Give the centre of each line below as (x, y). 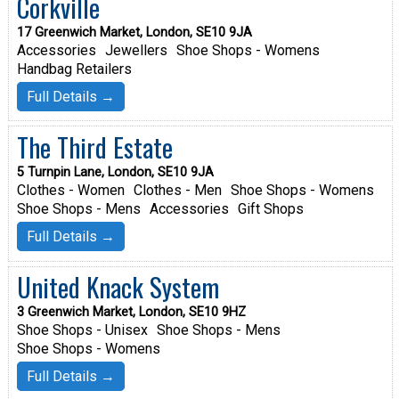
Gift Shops (270, 208)
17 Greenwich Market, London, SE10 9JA (134, 32)
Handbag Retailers (74, 69)
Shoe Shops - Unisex (82, 330)
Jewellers (136, 50)
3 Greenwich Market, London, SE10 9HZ (131, 313)
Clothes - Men (177, 190)
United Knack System (118, 287)
